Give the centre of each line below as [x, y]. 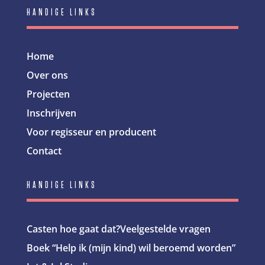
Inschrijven [51, 113]
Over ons [47, 75]
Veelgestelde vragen [165, 229]
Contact [44, 151]
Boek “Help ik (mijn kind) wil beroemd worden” [131, 248]
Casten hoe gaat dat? [73, 229]
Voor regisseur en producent [91, 132]
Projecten [48, 94]
